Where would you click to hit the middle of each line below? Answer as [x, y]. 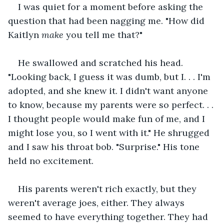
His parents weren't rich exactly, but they [108, 188]
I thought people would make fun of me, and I [108, 118]
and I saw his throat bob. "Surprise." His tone [105, 146]
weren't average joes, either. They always [97, 202]
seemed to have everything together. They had [109, 216]
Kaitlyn [25, 34]
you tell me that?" [104, 34]
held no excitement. [51, 160]
